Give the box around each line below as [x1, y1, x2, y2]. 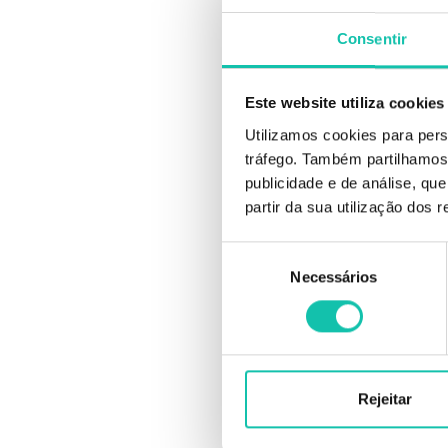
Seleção [221, 244, 275, 262]
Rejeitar [357, 390, 412, 408]
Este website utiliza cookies [244, 94, 445, 112]
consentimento [221, 292, 319, 310]
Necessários [290, 267, 378, 285]
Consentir [337, 29, 407, 47]
